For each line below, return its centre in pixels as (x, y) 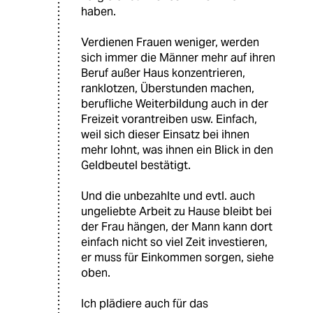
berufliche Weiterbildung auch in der (175, 104)
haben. (99, 12)
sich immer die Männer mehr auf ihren (178, 58)
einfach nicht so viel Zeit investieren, (174, 242)
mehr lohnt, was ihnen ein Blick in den (177, 150)
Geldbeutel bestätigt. (136, 166)
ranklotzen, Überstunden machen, (168, 89)
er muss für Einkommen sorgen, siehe (177, 258)
